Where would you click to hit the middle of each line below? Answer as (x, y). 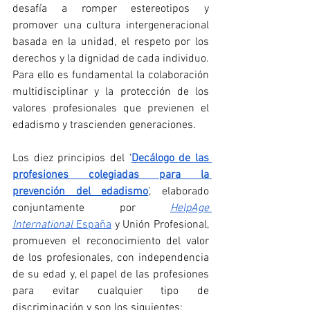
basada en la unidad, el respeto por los (111, 42)
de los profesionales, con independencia (111, 258)
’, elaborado (179, 191)
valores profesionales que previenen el (111, 108)
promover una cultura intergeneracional (111, 25)
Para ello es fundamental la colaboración (111, 75)
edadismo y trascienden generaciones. (104, 125)
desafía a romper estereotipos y (111, 9)
